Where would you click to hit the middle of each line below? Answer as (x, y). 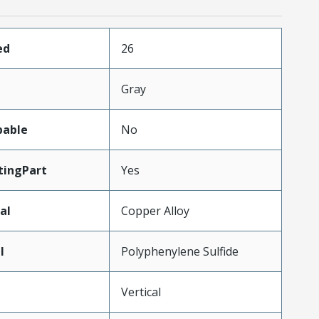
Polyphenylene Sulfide (179, 251)
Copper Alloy (155, 211)
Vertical (141, 292)
